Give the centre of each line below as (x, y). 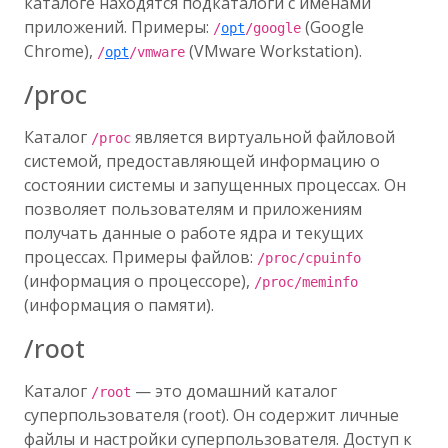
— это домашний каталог (234, 391)
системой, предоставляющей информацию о (202, 161)
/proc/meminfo (306, 282)
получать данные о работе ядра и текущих (193, 233)
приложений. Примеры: (118, 27)
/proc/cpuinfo (309, 258)
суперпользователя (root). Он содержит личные (211, 415)
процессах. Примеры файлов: (140, 257)
